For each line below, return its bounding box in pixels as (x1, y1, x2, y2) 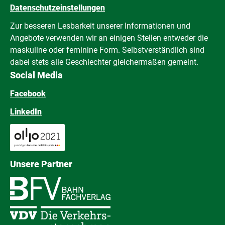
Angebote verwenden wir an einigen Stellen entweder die (10, 33, 208, 43)
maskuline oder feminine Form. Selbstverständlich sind (10, 45, 204, 55)
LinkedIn (10, 106, 42, 117)
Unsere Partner (10, 158, 72, 169)
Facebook (10, 88, 46, 98)
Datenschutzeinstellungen (10, 3, 105, 13)
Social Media (10, 69, 63, 80)
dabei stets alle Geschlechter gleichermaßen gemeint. (10, 57, 198, 67)
